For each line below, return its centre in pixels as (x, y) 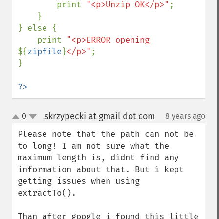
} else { (37, 28)
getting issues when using (79, 181)
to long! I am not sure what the (93, 146)
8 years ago (185, 116)
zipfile (44, 52)
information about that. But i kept (101, 169)
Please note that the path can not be (106, 134)
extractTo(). (47, 193)
